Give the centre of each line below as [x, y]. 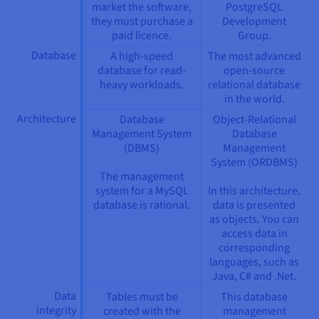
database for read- [142, 70]
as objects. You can [254, 219]
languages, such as [254, 262]
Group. [254, 35]
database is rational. [142, 205]
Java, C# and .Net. [254, 276]
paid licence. [142, 35]
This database [254, 297]
